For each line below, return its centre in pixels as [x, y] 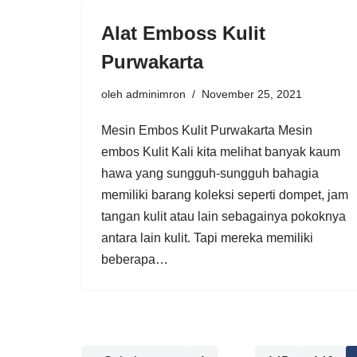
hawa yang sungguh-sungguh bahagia [210, 173]
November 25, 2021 [252, 94]
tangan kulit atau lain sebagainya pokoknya [224, 216]
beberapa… [136, 259]
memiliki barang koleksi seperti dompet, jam [225, 194]
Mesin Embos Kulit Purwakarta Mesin [207, 130]
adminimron [156, 94]
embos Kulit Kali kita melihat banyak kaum [221, 151]
